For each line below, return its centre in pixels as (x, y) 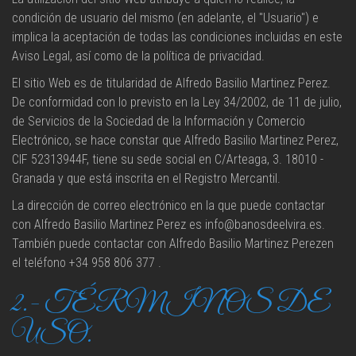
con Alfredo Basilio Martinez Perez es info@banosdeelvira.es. (168, 224)
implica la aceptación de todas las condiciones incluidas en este (177, 37)
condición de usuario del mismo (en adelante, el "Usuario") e (165, 18)
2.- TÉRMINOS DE (171, 304)
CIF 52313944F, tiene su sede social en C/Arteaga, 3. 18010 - (168, 159)
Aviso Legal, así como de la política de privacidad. (138, 56)
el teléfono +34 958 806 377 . (87, 263)
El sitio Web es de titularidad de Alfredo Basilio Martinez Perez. (171, 83)
